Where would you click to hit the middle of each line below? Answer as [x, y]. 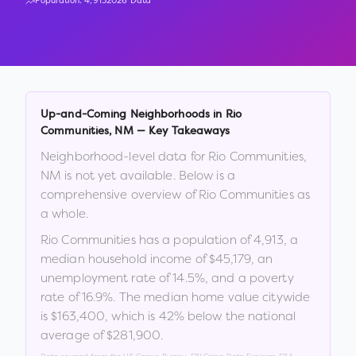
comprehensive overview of [120, 194]
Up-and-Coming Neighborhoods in [133, 115]
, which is [130, 316]
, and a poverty [249, 278]
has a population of [195, 240]
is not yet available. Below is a [148, 175]
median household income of [125, 259]
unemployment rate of [107, 278]
